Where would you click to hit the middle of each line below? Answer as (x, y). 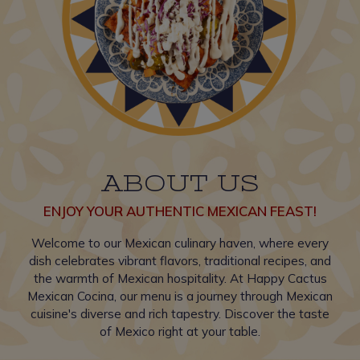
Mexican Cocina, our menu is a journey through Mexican (180, 296)
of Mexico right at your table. (180, 331)
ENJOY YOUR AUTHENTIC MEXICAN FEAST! (180, 211)
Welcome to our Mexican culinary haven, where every (180, 243)
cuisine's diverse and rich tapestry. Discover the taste (180, 314)
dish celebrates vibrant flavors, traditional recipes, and (180, 261)
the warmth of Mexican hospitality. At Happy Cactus (180, 278)
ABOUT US (180, 184)
